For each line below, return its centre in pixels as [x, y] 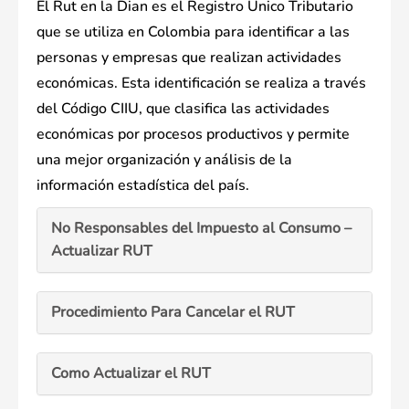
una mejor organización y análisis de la [164, 160]
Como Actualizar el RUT [131, 374]
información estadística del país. [143, 186]
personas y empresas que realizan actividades [189, 58]
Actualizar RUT [102, 252]
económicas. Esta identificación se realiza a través [201, 84]
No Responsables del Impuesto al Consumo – [201, 229]
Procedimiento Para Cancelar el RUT [173, 313]
